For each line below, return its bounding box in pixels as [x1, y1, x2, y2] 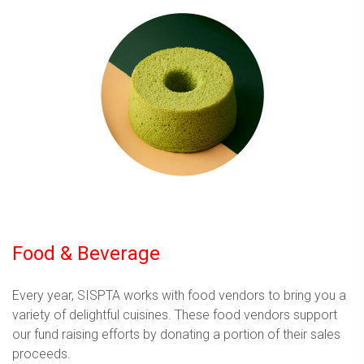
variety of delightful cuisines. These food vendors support [12, 306, 337, 323]
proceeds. [12, 345, 71, 362]
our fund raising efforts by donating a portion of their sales [12, 326, 340, 342]
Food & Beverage [12, 241, 160, 265]
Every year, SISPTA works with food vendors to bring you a [12, 287, 346, 303]
